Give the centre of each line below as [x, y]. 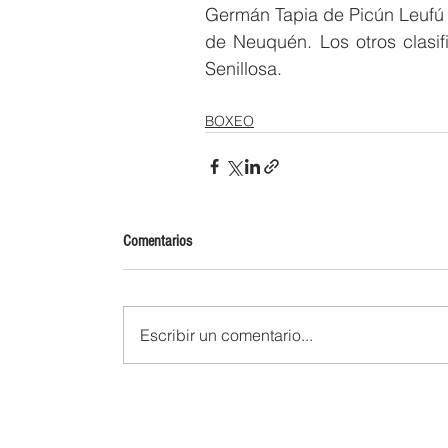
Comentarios [157, 241]
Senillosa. [243, 69]
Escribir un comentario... [226, 335]
